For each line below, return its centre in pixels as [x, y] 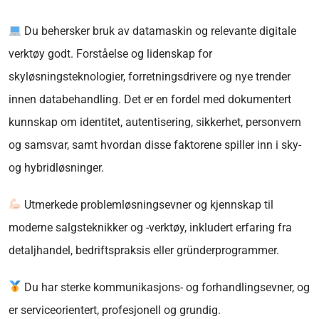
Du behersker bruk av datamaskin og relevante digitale [159, 31]
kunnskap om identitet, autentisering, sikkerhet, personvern [155, 122]
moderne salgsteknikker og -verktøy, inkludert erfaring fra [150, 227]
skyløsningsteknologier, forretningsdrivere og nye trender [150, 76]
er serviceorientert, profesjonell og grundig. [115, 310]
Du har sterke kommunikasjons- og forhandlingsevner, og [166, 287]
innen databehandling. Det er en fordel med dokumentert [150, 99]
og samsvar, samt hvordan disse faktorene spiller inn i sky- [155, 145]
